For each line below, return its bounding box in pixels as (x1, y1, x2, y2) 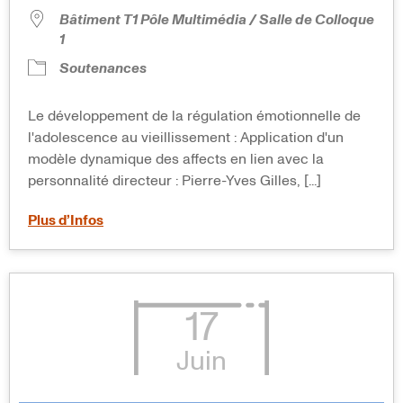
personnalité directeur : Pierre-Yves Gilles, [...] (28, 174, 321, 189)
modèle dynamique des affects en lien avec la (28, 152, 324, 167)
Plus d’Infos (28, 213, 103, 228)
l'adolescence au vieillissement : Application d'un (28, 130, 344, 146)
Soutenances (59, 61, 147, 76)
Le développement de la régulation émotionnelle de (28, 109, 361, 124)
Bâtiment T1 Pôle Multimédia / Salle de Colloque (59, 13, 374, 28)
